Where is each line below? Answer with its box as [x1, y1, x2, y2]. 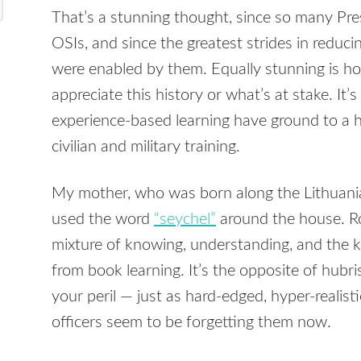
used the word [52, 211, 154, 228]
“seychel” [154, 211, 216, 228]
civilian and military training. [52, 139, 240, 156]
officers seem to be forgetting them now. [52, 314, 331, 331]
